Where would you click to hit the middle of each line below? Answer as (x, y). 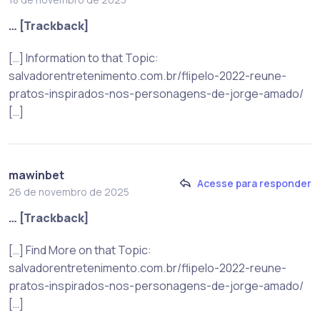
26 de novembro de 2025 (69, 191)
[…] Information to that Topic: (84, 57)
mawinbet (36, 175)
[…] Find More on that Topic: (80, 250)
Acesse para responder (254, 184)
